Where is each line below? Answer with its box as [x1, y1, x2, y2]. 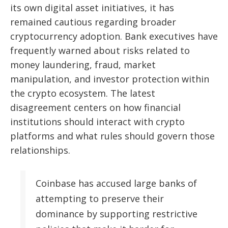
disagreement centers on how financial [10, 101, 181, 114]
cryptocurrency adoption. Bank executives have [10, 30, 218, 43]
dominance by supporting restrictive [36, 208, 197, 220]
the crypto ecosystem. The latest [10, 87, 155, 100]
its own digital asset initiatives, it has [10, 2, 174, 14]
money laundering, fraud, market [10, 59, 156, 71]
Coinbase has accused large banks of [36, 177, 197, 190]
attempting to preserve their [36, 192, 164, 205]
